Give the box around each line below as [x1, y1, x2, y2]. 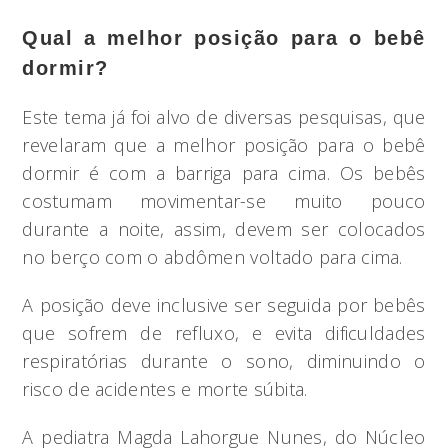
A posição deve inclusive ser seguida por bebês [22, 293, 426, 317]
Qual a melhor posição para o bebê [22, 27, 426, 49]
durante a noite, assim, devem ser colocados [22, 217, 426, 241]
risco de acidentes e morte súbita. [22, 377, 308, 401]
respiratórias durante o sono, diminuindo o [22, 349, 426, 373]
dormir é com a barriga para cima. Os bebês [22, 161, 426, 185]
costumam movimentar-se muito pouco [22, 189, 426, 213]
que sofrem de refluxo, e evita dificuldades [22, 321, 426, 345]
